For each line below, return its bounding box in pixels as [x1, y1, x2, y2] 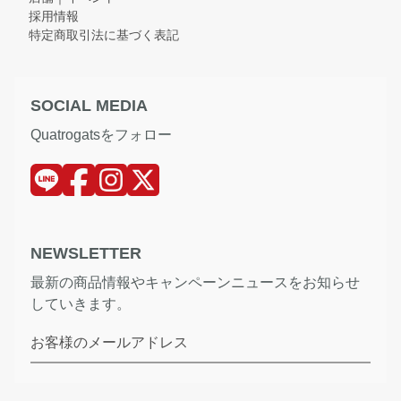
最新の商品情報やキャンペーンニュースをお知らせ [30, 275, 360, 291]
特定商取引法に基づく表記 [29, 28, 179, 43]
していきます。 [30, 296, 131, 312]
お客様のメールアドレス [30, 335, 188, 351]
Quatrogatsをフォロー [30, 127, 172, 143]
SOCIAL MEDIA [30, 97, 148, 115]
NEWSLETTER [30, 244, 141, 263]
